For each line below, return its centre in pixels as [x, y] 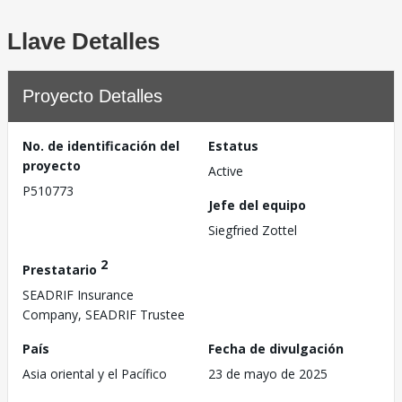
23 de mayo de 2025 [268, 373]
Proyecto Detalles [92, 96]
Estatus [233, 146]
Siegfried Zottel [253, 230]
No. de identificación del [101, 146]
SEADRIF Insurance [78, 294]
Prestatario [61, 269]
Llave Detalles [83, 41]
